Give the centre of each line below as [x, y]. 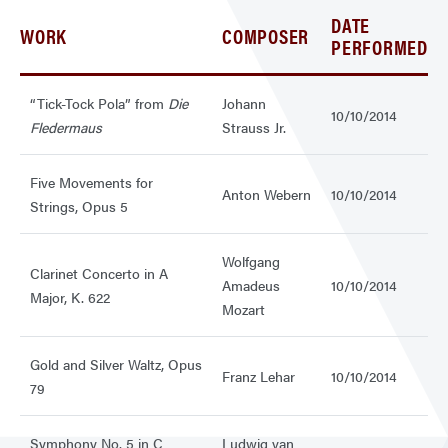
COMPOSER [266, 36]
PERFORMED [379, 47]
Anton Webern [266, 194]
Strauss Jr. [254, 127]
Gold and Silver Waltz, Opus [116, 364]
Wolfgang [251, 261]
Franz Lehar [258, 376]
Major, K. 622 [70, 297]
